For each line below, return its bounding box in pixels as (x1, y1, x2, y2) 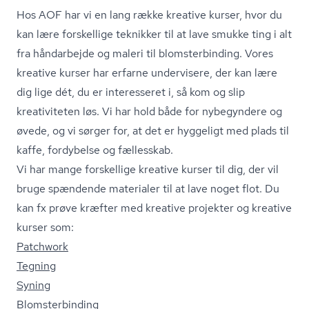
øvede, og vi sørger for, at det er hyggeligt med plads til (17, 123, 289, 138)
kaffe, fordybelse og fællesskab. (17, 143, 173, 157)
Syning (17, 278, 50, 292)
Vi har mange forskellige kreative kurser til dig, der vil (17, 162, 279, 177)
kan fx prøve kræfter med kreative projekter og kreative (17, 201, 292, 215)
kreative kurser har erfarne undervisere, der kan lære (17, 66, 277, 80)
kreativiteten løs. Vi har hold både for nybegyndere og (17, 104, 282, 119)
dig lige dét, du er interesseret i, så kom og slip (17, 85, 245, 99)
